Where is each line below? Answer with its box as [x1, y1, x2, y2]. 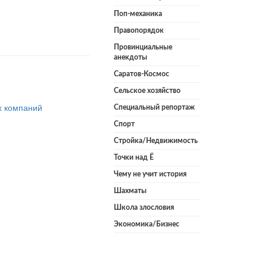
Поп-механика [114, 10, 162, 18]
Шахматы [114, 187, 147, 195]
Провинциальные [114, 44, 172, 51]
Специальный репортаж [114, 104, 195, 111]
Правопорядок [114, 27, 164, 35]
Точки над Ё [114, 154, 154, 162]
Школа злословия [114, 204, 174, 212]
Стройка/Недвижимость [114, 137, 198, 145]
